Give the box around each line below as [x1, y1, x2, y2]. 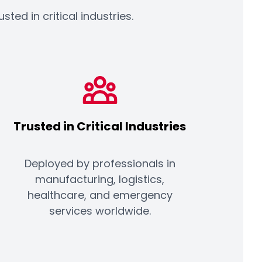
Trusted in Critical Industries [13, 118, 187, 135]
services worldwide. [49, 204, 151, 219]
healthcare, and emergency [27, 188, 173, 203]
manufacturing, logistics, [35, 172, 165, 187]
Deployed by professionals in [24, 156, 175, 171]
